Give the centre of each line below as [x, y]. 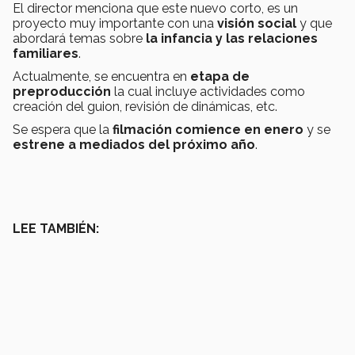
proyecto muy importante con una [115, 23]
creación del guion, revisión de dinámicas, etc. [147, 106]
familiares [46, 53]
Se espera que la [63, 129]
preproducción [62, 91]
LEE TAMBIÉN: [56, 228]
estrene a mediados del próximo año [134, 144]
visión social [257, 23]
